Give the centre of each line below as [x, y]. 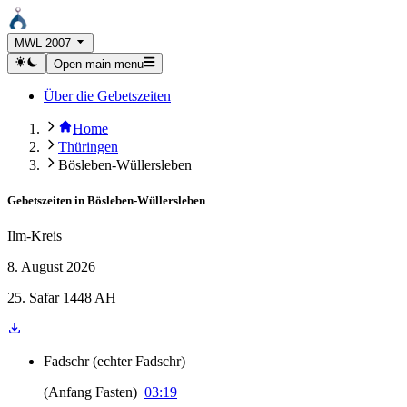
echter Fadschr [139, 361]
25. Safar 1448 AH [62, 298]
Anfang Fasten [90, 392]
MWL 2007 [43, 44]
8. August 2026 [51, 267]
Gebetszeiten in [46, 200]
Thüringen [88, 146]
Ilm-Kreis [35, 236]
